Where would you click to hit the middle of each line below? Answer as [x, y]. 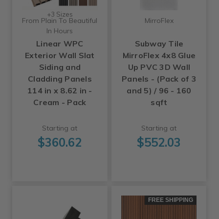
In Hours [60, 31]
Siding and [60, 67]
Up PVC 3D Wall [159, 67]
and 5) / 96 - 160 [159, 91]
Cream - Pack [60, 102]
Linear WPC [60, 44]
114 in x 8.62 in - [60, 91]
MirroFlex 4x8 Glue [159, 55]
